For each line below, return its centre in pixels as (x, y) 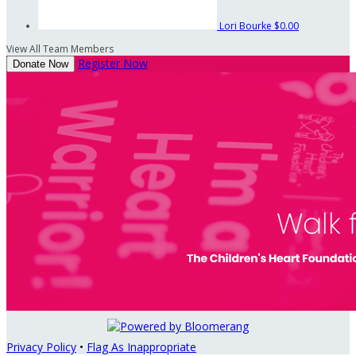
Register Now (113, 63)
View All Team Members (60, 48)
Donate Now (41, 64)
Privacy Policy (41, 346)
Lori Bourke (247, 25)
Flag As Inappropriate (141, 346)
